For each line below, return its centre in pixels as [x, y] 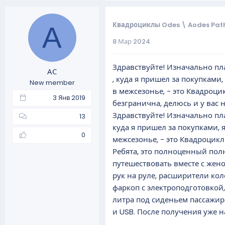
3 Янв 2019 [69, 97]
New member [52, 82]
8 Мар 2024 [131, 41]
